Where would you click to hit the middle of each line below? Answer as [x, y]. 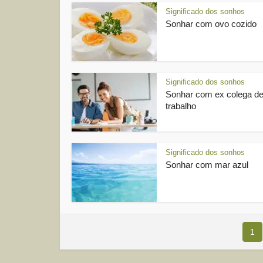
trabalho [181, 106]
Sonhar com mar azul [207, 165]
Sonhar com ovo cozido [211, 24]
